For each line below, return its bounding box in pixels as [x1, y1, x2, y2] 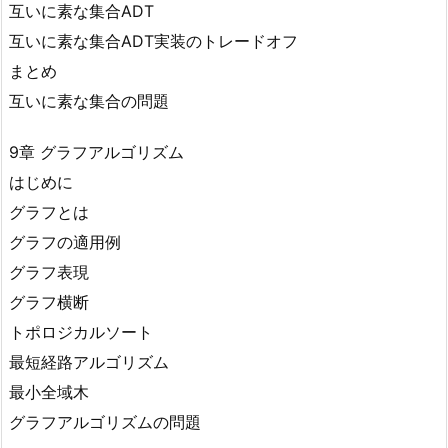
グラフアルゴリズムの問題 [9, 411, 201, 432]
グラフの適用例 [9, 231, 121, 252]
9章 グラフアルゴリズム [9, 141, 184, 162]
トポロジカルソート [9, 321, 153, 342]
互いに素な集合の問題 [9, 90, 169, 111]
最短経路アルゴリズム [9, 351, 169, 372]
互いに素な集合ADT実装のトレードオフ [9, 30, 298, 51]
